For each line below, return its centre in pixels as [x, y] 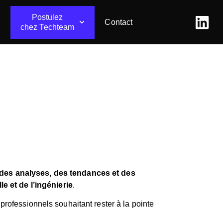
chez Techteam [47, 27]
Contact [119, 22]
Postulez [47, 17]
